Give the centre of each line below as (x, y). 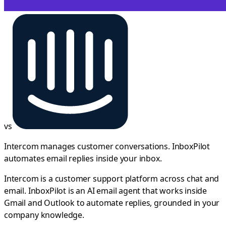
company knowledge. (44, 215)
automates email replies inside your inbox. (83, 158)
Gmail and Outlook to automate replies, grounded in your (112, 203)
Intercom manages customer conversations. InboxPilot (107, 146)
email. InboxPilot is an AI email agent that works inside (106, 190)
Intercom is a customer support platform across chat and (112, 178)
